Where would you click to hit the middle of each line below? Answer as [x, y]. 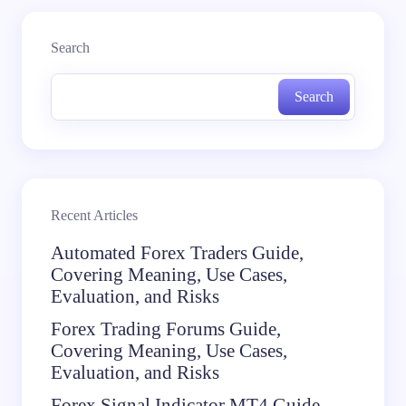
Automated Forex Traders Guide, [177, 252]
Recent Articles [94, 215]
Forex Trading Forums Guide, [166, 329]
